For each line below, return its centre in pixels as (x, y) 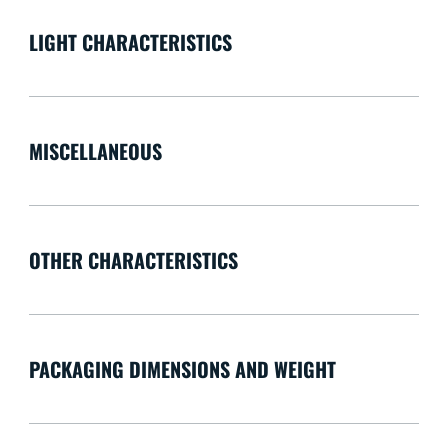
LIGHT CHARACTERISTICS (130, 42)
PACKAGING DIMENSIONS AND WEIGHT (182, 369)
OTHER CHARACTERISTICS (133, 260)
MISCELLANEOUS (95, 151)
